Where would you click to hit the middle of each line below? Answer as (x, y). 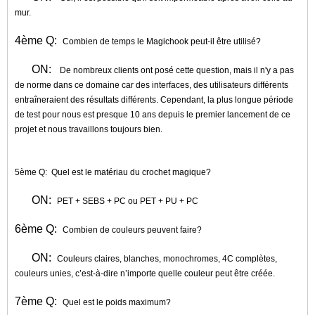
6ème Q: (39, 229)
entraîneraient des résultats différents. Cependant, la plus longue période (154, 100)
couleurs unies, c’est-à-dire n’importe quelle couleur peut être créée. (145, 274)
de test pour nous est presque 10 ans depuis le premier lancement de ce (153, 115)
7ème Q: (39, 301)
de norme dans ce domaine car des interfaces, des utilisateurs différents (152, 85)
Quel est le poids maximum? (117, 302)
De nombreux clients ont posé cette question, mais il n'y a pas (177, 70)
